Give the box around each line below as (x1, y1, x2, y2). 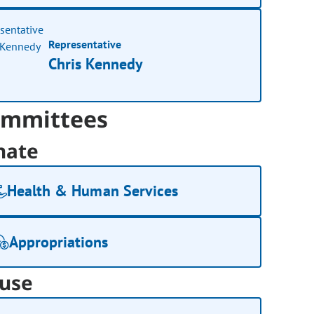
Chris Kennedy (48, 53, 144, 74)
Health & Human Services (7, 181, 178, 201)
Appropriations (9, 232, 109, 252)
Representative (48, 36, 122, 51)
